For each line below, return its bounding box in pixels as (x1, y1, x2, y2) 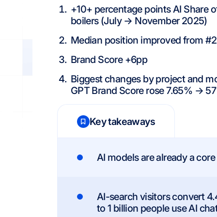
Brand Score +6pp (70, 54, 148, 65)
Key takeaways (89, 116, 155, 127)
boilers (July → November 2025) (70, 15, 207, 27)
